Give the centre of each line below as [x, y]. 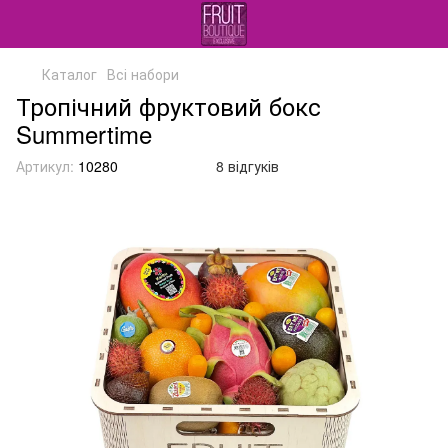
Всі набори [143, 74]
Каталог [69, 74]
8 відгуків [247, 166]
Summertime [84, 133]
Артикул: [45, 166]
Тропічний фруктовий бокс [168, 105]
